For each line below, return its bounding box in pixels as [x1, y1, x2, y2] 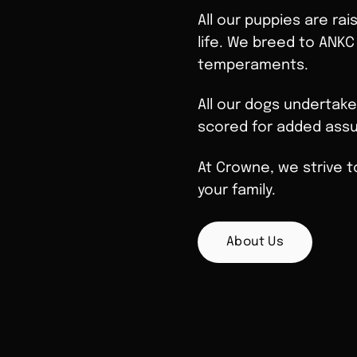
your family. [198, 182, 276, 198]
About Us [226, 235, 284, 249]
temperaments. [198, 57, 308, 73]
